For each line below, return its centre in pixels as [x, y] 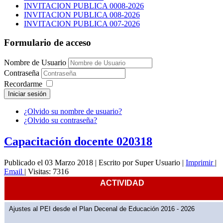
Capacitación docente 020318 [78, 141]
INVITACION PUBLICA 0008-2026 [84, 5]
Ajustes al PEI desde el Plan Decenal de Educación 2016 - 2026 [102, 209]
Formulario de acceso [48, 43]
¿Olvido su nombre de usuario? [73, 111]
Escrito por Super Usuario [139, 162]
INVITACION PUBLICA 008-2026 [82, 14]
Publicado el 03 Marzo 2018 [49, 162]
